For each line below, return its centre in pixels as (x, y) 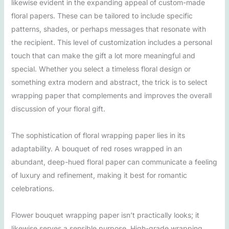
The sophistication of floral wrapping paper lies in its (98, 135)
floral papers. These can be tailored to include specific (102, 15)
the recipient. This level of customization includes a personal (111, 42)
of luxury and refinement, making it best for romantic (99, 175)
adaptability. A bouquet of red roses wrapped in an (96, 148)
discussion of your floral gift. (58, 108)
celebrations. (32, 188)
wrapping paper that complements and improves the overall (111, 95)
